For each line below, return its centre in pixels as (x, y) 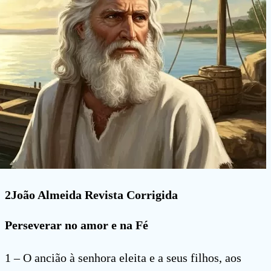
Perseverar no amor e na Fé (77, 225)
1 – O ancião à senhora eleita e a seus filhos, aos (123, 258)
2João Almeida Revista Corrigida (91, 195)
